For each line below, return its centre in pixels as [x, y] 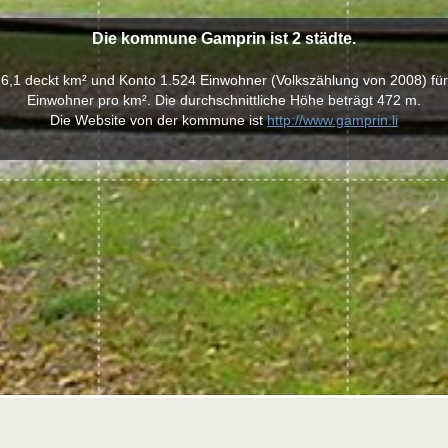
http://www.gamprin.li [332, 120]
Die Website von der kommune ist [158, 120]
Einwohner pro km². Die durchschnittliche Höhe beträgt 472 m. [224, 100]
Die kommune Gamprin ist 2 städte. [224, 38]
